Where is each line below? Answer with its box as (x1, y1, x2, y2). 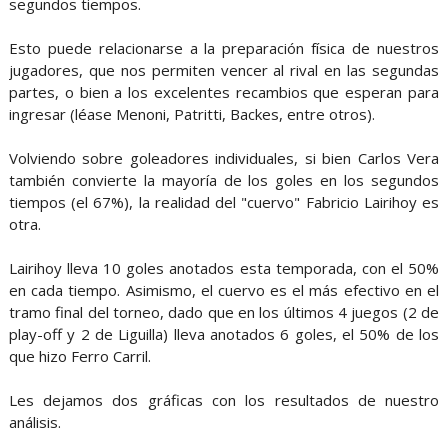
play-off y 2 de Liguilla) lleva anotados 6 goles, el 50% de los (8, 323, 440, 344)
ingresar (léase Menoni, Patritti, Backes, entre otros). (8, 103, 375, 124)
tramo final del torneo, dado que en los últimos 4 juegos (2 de (8, 301, 440, 322)
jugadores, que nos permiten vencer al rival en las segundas (8, 59, 440, 80)
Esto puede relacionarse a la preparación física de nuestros (8, 37, 440, 58)
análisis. (8, 411, 61, 432)
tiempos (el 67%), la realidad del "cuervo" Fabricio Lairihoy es (8, 191, 440, 212)
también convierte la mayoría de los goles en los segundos (8, 169, 440, 190)
